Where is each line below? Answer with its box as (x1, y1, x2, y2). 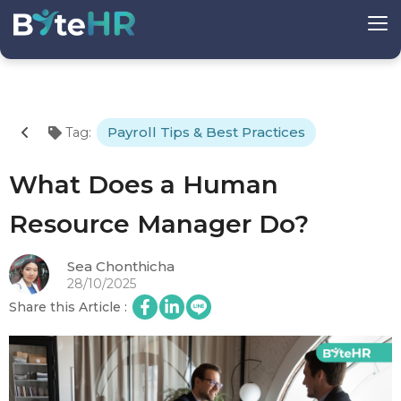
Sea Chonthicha (67, 257, 175, 275)
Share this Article (9, 299, 121, 315)
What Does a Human (9, 169, 278, 200)
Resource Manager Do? (9, 209, 309, 239)
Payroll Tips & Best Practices (107, 124, 305, 141)
